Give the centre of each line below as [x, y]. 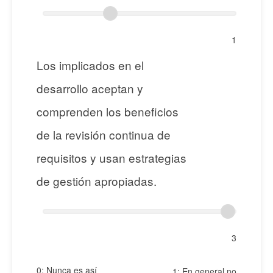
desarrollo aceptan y [90, 88]
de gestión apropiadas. [97, 180]
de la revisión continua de [104, 134]
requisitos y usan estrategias [112, 157]
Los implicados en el [90, 65]
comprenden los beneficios [108, 111]
